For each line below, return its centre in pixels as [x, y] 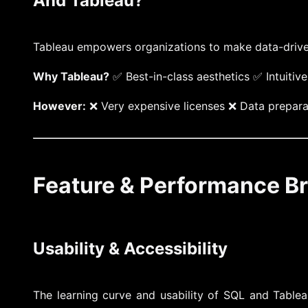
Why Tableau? [71, 76]
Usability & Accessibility [130, 249]
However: [59, 106]
